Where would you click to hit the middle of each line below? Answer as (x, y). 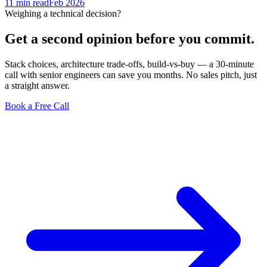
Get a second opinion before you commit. (130, 39)
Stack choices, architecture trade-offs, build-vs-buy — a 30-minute (129, 64)
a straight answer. (37, 86)
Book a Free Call (37, 106)
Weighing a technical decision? (63, 14)
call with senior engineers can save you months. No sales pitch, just (131, 75)
